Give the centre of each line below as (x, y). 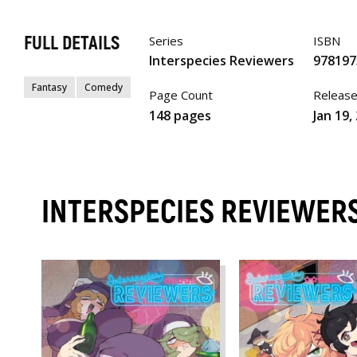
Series (166, 40)
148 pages (180, 115)
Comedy (104, 87)
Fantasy (49, 87)
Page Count (180, 95)
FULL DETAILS (72, 43)
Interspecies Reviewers (221, 61)
